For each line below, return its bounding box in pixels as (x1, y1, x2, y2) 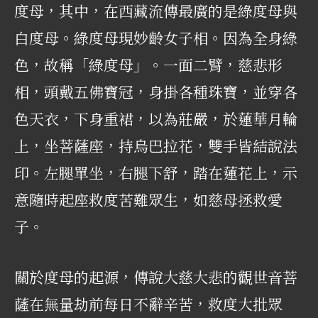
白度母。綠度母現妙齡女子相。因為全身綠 (14, 26, 297, 48)
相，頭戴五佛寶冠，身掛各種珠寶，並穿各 (14, 80, 297, 102)
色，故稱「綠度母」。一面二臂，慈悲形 (14, 53, 283, 75)
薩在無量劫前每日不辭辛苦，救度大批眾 (14, 293, 283, 315)
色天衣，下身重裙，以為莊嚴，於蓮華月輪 (14, 107, 297, 129)
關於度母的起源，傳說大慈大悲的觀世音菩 (14, 266, 297, 288)
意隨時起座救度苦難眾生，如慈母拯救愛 (14, 188, 283, 210)
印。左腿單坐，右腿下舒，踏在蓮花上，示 (14, 161, 297, 183)
